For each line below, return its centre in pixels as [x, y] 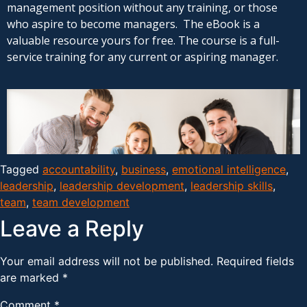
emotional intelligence [229, 170]
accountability [79, 170]
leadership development [122, 186]
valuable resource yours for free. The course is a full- [143, 41]
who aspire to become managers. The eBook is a [133, 24]
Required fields [255, 261]
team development [81, 202]
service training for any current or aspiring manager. [143, 57]
